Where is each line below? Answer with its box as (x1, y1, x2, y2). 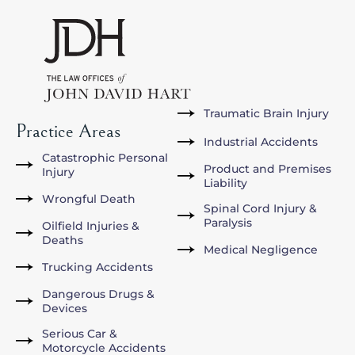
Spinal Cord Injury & (203, 201, 317, 216)
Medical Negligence (203, 242, 318, 258)
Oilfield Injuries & (41, 219, 139, 234)
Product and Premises (203, 162, 331, 177)
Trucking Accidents (41, 260, 153, 275)
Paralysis (203, 216, 252, 231)
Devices (41, 301, 87, 316)
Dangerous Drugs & (41, 287, 155, 302)
